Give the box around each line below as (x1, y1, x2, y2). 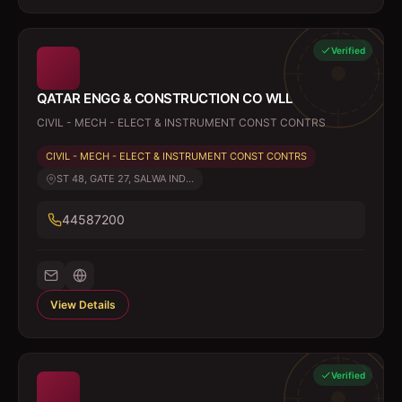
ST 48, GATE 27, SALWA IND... (57, 172, 194, 185)
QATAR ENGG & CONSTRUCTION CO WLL (37, 90, 292, 107)
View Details (50, 298, 116, 311)
